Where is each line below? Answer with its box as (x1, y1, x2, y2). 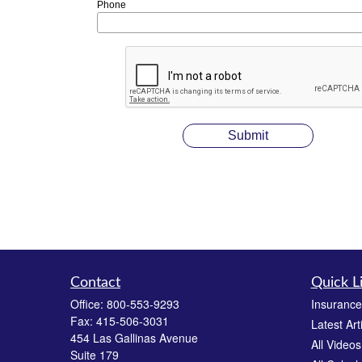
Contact (70, 276, 120, 290)
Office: (70, 296, 107, 312)
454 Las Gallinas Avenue (70, 330, 198, 346)
